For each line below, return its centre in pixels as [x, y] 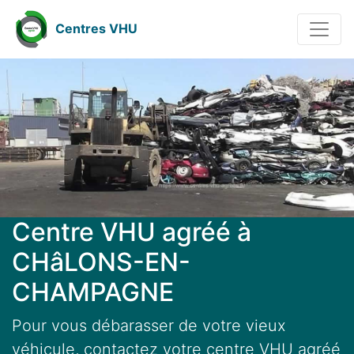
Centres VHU [96, 29]
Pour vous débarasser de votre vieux [149, 326]
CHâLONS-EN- [101, 262]
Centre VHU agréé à [132, 232]
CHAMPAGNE [93, 292]
